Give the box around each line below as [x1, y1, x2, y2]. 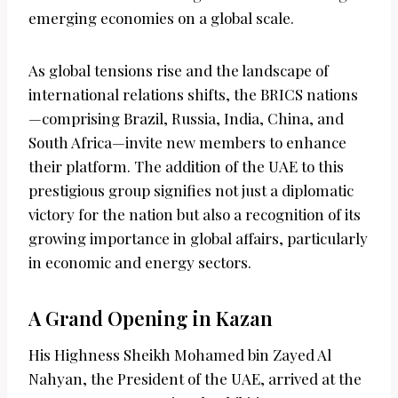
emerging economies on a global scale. [28, 8, 294, 28]
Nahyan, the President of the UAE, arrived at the [28, 369, 362, 389]
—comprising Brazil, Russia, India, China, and [28, 108, 344, 129]
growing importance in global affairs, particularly [28, 228, 368, 249]
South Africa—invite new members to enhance [28, 132, 346, 153]
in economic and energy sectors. [28, 252, 251, 273]
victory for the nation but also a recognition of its [28, 204, 361, 225]
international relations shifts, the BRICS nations [28, 84, 358, 105]
